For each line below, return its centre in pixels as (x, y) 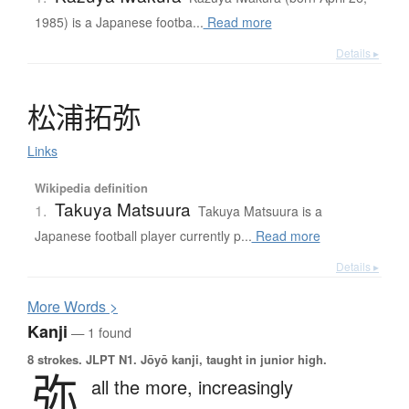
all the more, (145, 387)
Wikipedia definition (91, 188)
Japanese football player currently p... (143, 236)
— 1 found (100, 332)
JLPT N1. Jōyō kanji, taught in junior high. (204, 360)
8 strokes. (55, 360)
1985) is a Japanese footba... (119, 22)
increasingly (246, 387)
